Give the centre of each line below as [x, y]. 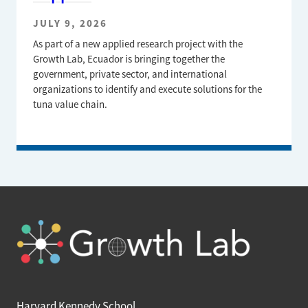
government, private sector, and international [130, 74]
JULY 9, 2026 [70, 23]
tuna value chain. [70, 104]
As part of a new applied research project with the [138, 44]
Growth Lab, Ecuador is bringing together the [129, 59]
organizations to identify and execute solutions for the [147, 89]
